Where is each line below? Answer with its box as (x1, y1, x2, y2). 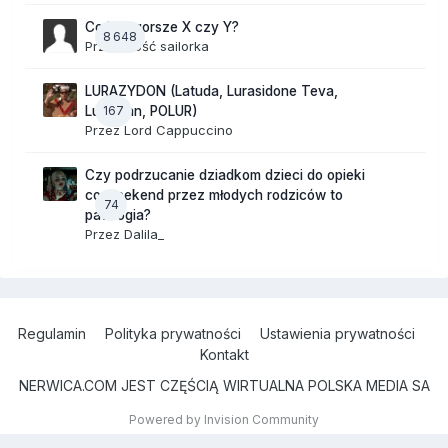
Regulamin (18, 325, 86, 343)
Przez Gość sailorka (85, 38, 209, 55)
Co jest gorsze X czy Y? (85, 19, 239, 36)
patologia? (85, 207, 151, 224)
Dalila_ (124, 226, 164, 243)
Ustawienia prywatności (260, 325, 415, 343)
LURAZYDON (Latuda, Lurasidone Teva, (85, 83, 338, 100)
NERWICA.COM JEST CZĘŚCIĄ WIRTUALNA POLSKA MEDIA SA (18, 377, 430, 395)
